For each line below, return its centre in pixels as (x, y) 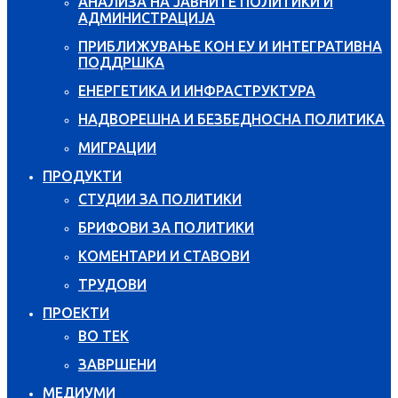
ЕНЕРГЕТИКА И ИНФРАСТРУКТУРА (197, 90)
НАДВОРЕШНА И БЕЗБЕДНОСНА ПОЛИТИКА (231, 119)
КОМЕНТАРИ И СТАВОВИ (164, 255)
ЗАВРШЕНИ (117, 364)
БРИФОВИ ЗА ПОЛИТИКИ (166, 227)
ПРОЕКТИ (76, 312)
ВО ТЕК (103, 335)
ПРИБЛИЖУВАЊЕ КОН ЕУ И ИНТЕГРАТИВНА (230, 46)
